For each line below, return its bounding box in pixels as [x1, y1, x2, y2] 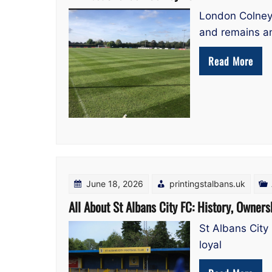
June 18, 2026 [86, 178, 143, 189]
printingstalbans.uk [169, 178, 245, 189]
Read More [208, 53, 253, 69]
